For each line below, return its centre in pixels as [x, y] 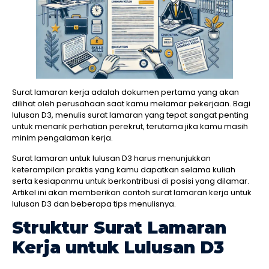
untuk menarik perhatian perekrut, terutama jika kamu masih [130, 127]
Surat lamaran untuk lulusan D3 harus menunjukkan [111, 158]
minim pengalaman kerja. [62, 138]
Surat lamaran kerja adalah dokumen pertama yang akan [125, 92]
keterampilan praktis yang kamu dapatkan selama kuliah [124, 169]
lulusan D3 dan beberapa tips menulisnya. [94, 204]
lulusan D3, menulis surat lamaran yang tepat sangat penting [130, 115]
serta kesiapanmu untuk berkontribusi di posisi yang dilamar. [131, 181]
